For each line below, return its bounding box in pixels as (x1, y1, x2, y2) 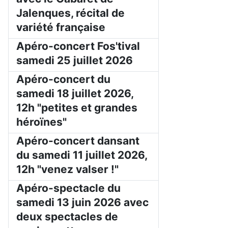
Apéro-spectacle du (16, 182, 121, 195)
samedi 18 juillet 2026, (16, 87, 133, 100)
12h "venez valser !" (16, 163, 119, 176)
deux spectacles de (16, 210, 118, 223)
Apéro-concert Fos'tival (16, 40, 140, 53)
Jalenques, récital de (16, 7, 125, 20)
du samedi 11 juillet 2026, (16, 149, 147, 162)
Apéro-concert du (16, 73, 110, 86)
